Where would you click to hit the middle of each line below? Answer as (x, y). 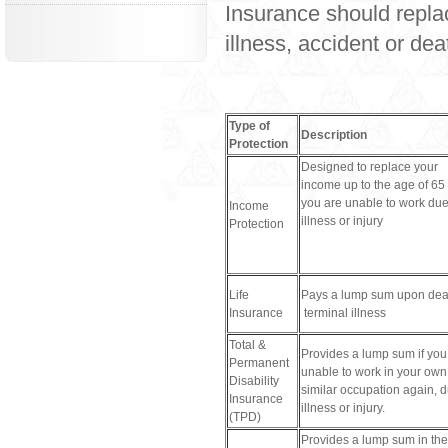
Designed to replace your (369, 167)
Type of (249, 126)
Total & (247, 345)
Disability (254, 381)
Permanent (259, 363)
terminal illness (343, 313)
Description (334, 135)
